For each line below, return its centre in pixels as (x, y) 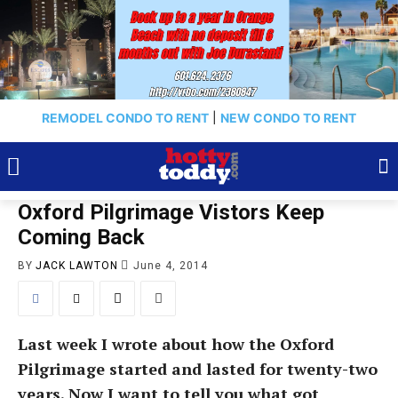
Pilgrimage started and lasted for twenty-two (198, 369)
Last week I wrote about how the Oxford (176, 344)
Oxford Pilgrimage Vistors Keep (171, 212)
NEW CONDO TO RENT (288, 118)
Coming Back (81, 237)
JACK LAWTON (77, 265)
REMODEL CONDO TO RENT (125, 118)
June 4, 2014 (171, 265)
